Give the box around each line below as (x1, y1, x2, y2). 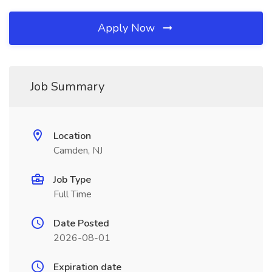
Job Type (53, 173, 91, 186)
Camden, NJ (53, 144, 103, 157)
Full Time (53, 188, 92, 201)
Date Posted (53, 217, 109, 230)
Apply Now (98, 21, 158, 35)
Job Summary (30, 78, 104, 95)
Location (53, 129, 91, 143)
